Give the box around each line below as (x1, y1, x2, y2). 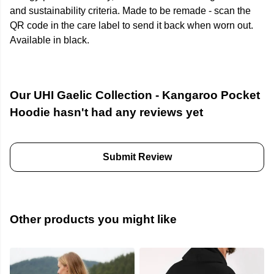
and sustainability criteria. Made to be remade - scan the (10, 6, 251, 17)
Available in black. (10, 35, 89, 46)
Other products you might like (10, 213, 177, 226)
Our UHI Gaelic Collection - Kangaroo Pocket (10, 89, 260, 102)
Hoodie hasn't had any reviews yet (10, 106, 203, 119)
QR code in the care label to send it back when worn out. (10, 20, 253, 31)
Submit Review (102, 152, 172, 163)
